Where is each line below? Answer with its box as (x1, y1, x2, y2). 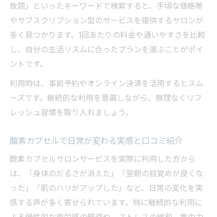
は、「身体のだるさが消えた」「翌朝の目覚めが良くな (10, 167, 203, 179)
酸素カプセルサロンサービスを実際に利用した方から (10, 153, 196, 165)
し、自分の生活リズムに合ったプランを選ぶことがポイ (10, 43, 203, 55)
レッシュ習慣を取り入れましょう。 (10, 106, 133, 118)
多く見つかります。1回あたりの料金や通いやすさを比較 (10, 29, 205, 41)
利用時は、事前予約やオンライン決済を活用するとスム (10, 77, 203, 89)
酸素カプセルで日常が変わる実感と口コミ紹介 (10, 134, 183, 147)
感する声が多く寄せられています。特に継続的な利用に (10, 196, 202, 208)
